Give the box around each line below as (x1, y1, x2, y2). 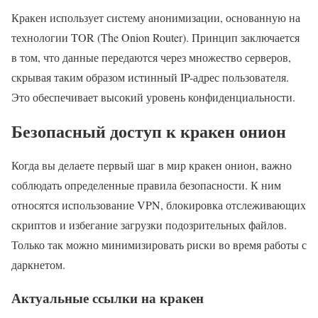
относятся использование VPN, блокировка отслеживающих (11, 197, 306, 212)
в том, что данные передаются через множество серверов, (11, 50, 291, 65)
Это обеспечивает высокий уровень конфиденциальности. (11, 89, 295, 105)
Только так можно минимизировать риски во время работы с (11, 236, 307, 252)
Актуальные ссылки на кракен (11, 287, 204, 307)
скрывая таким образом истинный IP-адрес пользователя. (11, 70, 289, 85)
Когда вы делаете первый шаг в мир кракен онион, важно (11, 157, 292, 172)
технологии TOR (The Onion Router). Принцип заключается (11, 30, 300, 45)
